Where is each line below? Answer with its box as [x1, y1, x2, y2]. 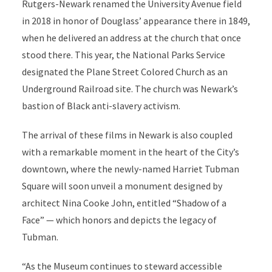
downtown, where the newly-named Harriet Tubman [21, 163, 239, 175]
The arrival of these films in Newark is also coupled [21, 129, 233, 141]
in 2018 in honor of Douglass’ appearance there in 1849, [21, 15, 250, 27]
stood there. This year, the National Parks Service [21, 49, 225, 61]
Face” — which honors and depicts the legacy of [21, 214, 217, 226]
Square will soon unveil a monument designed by [21, 180, 222, 192]
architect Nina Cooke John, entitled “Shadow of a [21, 197, 226, 209]
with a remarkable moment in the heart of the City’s [21, 146, 239, 158]
